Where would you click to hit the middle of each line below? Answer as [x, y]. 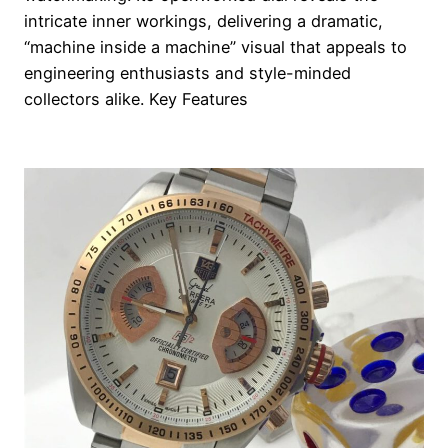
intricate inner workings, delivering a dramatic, [203, 20]
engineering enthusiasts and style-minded [187, 72]
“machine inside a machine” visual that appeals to [215, 46]
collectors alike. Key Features [136, 98]
